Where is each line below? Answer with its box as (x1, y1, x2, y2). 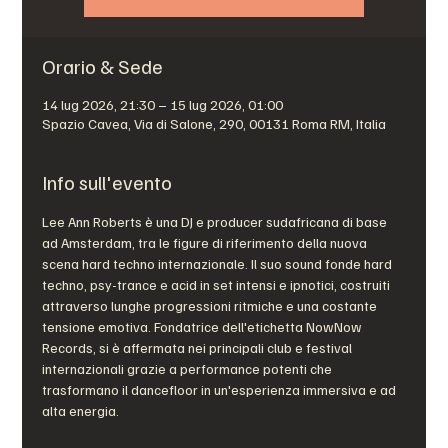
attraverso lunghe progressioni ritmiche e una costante (42, 297, 381, 314)
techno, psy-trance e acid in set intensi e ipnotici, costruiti (42, 276, 394, 293)
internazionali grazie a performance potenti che (42, 360, 336, 377)
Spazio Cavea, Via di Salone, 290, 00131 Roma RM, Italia (42, 115, 387, 132)
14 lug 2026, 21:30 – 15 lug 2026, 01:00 (42, 96, 284, 113)
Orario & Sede (42, 53, 164, 79)
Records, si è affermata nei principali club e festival (42, 339, 356, 356)
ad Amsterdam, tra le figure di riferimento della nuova (42, 234, 371, 251)
